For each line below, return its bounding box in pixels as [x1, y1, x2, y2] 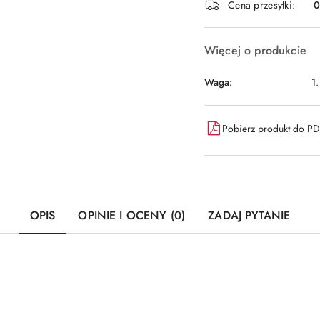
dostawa [204, 4, 275, 34]
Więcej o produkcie [204, 42, 306, 59]
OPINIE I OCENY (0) [78, 207, 186, 224]
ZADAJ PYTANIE [208, 207, 291, 224]
